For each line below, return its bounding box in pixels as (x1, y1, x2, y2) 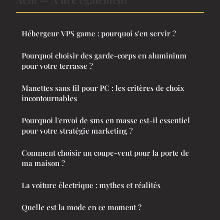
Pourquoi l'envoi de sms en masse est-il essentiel (22, 115, 190, 126)
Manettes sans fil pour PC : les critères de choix (22, 83, 184, 93)
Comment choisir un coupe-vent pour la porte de (22, 148, 189, 158)
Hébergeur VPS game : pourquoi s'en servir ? (22, 28, 176, 39)
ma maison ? (22, 158, 65, 168)
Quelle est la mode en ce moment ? (22, 202, 141, 213)
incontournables (22, 93, 77, 104)
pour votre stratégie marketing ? (22, 126, 133, 136)
